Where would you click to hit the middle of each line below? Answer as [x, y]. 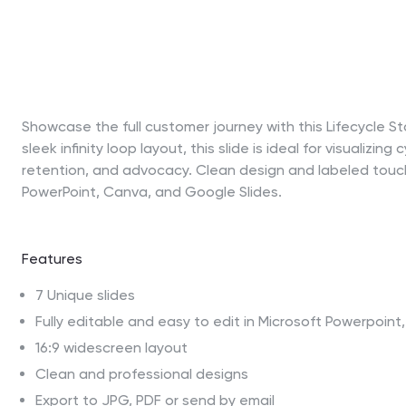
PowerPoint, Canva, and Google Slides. [152, 191]
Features [52, 258]
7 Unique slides [85, 295]
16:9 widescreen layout [111, 347]
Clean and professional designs [142, 373]
